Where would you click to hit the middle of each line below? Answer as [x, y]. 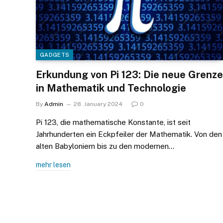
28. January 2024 [98, 104]
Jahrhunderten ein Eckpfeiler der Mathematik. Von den [129, 134]
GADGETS [55, 55]
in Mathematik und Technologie [111, 88]
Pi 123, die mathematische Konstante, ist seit [113, 122]
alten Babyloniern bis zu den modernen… [105, 146]
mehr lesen [53, 165]
